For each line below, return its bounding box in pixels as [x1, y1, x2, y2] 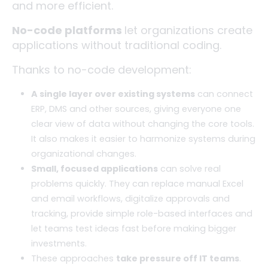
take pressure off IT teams [116, 252, 239, 264]
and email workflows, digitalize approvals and [31, 192, 230, 205]
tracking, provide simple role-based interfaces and [31, 207, 252, 220]
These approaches [31, 252, 116, 264]
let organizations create [124, 22, 252, 38]
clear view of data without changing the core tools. [31, 117, 254, 130]
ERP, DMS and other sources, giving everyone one [31, 102, 241, 115]
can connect [195, 87, 253, 100]
